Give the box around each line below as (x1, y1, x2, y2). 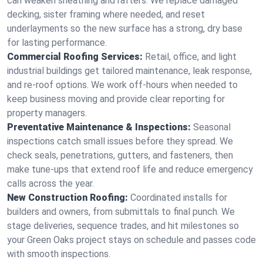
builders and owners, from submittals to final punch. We (7, 206, 235, 217)
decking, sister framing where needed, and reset (7, 9, 205, 20)
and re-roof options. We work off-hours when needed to (7, 79, 238, 90)
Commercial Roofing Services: (7, 51, 143, 62)
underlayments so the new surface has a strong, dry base (7, 23, 242, 34)
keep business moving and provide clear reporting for (7, 93, 225, 104)
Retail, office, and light (145, 51, 237, 62)
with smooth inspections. (7, 248, 110, 259)
